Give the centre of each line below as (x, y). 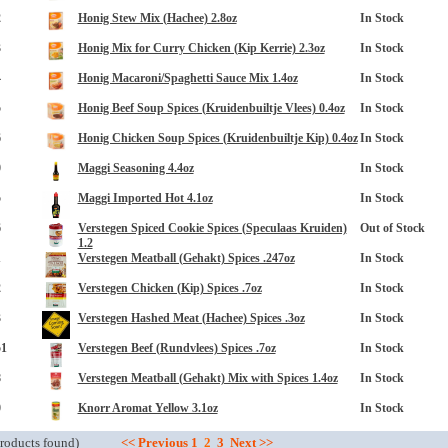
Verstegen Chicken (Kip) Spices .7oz (169, 288)
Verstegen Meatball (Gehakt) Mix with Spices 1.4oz (207, 378)
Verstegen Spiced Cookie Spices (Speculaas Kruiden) (212, 228)
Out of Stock (392, 228)
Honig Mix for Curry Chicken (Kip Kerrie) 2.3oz (201, 48)
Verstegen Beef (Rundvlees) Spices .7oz (176, 348)
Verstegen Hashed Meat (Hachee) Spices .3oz (191, 318)
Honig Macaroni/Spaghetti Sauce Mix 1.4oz (187, 78)
